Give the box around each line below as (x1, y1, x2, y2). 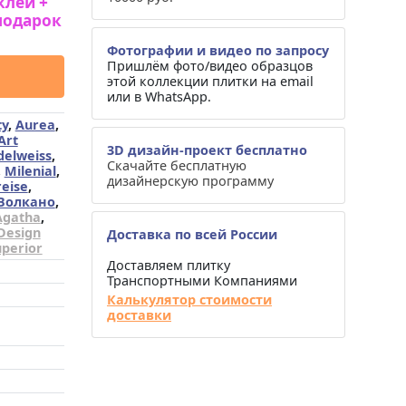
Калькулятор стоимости (106, 291, 272, 308)
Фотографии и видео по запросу (106, 42, 329, 59)
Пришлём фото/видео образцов (106, 57, 313, 74)
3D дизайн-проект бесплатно (106, 141, 307, 159)
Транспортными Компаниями (106, 272, 297, 289)
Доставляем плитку (106, 256, 230, 274)
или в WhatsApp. (106, 88, 211, 105)
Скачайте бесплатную (106, 157, 246, 174)
